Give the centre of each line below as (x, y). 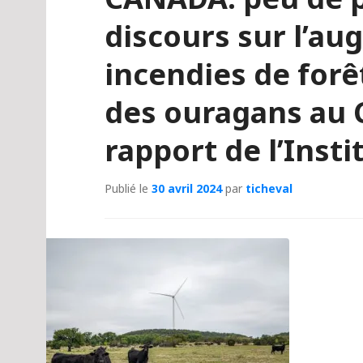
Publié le (128, 188)
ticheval (269, 188)
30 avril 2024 (187, 188)
